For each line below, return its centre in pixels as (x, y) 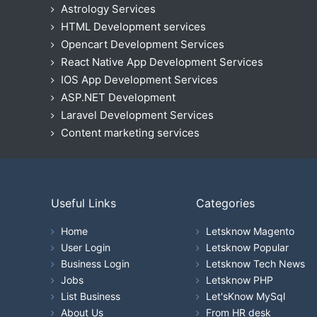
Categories (225, 203)
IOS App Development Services (139, 79)
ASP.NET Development (118, 97)
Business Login (95, 263)
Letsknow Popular (247, 247)
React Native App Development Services (162, 62)
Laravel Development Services (137, 115)
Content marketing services (130, 132)
